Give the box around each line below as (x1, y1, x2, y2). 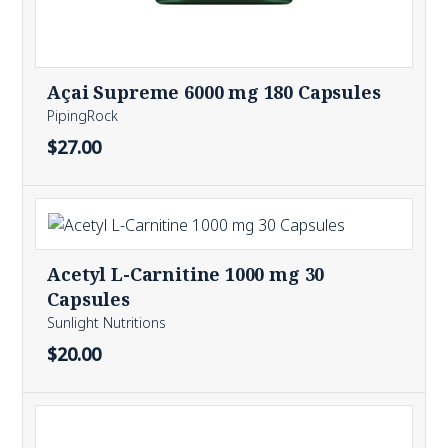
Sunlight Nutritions (47, 312, 167, 332)
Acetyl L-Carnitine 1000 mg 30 (47, 261, 325, 286)
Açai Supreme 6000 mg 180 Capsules (47, 79, 381, 104)
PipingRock (47, 105, 119, 125)
